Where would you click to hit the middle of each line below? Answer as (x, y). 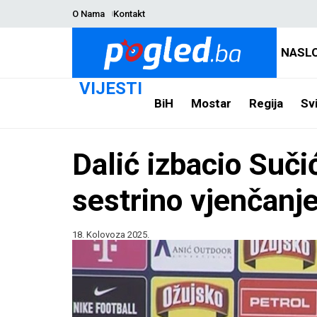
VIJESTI (111, 88)
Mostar (211, 103)
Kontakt (129, 14)
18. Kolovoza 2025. (111, 235)
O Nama (88, 14)
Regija (266, 103)
